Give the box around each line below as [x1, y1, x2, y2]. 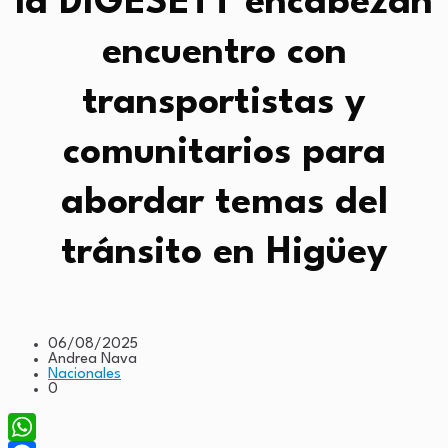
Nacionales [48, 366, 121, 382]
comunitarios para [62, 134, 386, 172]
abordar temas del [60, 184, 388, 222]
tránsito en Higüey [60, 234, 388, 272]
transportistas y [82, 84, 366, 122]
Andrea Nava [48, 351, 137, 367]
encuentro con [101, 34, 347, 72]
